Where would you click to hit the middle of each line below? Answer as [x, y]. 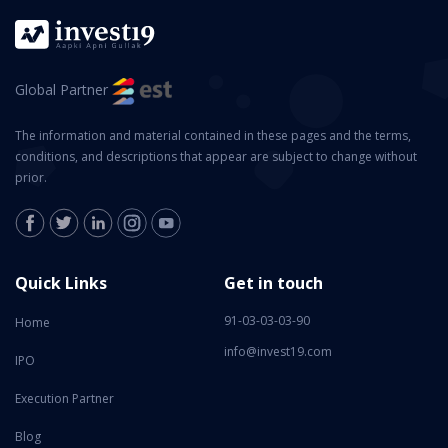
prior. [31, 178]
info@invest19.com [278, 352]
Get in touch [273, 283]
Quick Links [61, 283]
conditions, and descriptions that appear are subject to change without [216, 157]
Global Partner [63, 90]
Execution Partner [64, 399]
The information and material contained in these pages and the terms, [213, 136]
